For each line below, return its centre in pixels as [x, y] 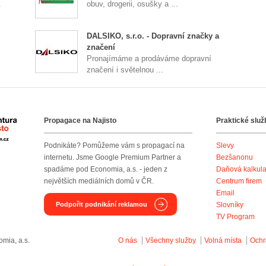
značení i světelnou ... [125, 70]
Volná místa [223, 240]
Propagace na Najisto [80, 121]
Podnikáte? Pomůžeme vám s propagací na [114, 145]
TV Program [235, 217]
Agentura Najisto [44, 123]
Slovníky [230, 205]
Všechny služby [172, 240]
